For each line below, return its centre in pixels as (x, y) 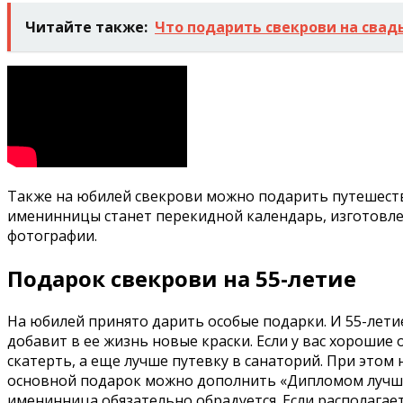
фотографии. (52, 236)
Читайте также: (86, 27)
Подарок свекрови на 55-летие (182, 279)
